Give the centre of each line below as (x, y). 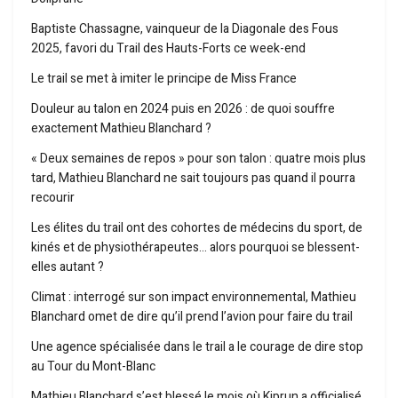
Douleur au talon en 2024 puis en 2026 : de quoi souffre (183, 109)
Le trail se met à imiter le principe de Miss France (164, 79)
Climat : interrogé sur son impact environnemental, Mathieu (194, 298)
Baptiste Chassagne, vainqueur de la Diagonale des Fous (185, 29)
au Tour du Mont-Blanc (93, 367)
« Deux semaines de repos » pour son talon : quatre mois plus (199, 159)
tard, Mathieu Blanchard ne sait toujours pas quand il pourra (193, 179)
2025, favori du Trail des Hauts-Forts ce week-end (168, 49)
